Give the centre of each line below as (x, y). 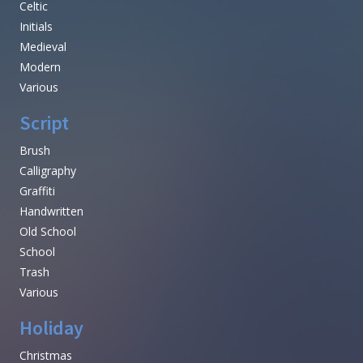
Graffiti (37, 190)
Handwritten (51, 211)
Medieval (43, 46)
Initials (36, 26)
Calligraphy (48, 170)
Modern (40, 66)
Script (44, 122)
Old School (48, 231)
